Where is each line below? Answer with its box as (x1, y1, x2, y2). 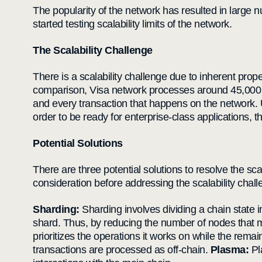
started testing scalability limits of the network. (33, 18, 232, 30)
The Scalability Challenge (33, 44, 153, 56)
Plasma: (210, 244, 251, 256)
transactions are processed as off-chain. (33, 244, 211, 256)
